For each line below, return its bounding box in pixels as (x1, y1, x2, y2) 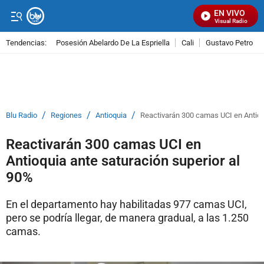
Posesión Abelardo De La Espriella (56, 38, 170, 47)
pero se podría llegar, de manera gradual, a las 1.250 (6, 212, 249, 224)
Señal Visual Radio (195, 18, 245, 24)
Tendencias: (6, 38, 47, 47)
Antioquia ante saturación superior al (6, 153, 240, 169)
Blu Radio (6, 111, 37, 120)
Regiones (51, 111, 82, 120)
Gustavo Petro (206, 38, 253, 47)
